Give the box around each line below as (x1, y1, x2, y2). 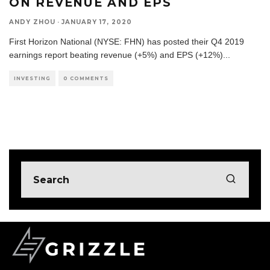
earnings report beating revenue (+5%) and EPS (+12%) (9, 50, 223, 60)
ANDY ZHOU (9, 18, 55, 27)
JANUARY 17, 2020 (61, 18, 132, 27)
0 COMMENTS (63, 75, 108, 82)
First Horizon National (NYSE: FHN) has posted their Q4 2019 (9, 37, 244, 47)
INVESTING (14, 75, 51, 82)
